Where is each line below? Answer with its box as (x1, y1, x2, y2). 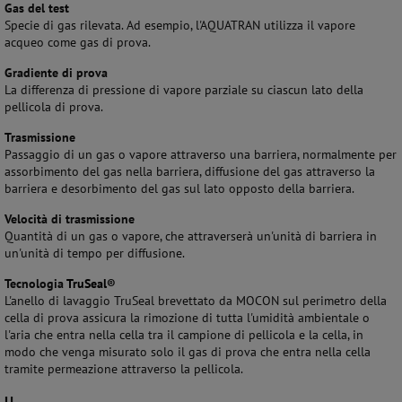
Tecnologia (4, 275, 66, 292)
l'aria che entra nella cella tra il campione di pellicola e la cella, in (4, 327, 363, 343)
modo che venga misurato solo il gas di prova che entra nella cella (4, 344, 371, 360)
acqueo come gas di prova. (4, 34, 151, 50)
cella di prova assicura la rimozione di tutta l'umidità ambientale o (4, 310, 370, 326)
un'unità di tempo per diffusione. (4, 245, 185, 261)
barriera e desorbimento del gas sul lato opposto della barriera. (4, 180, 354, 197)
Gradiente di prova (4, 65, 108, 81)
